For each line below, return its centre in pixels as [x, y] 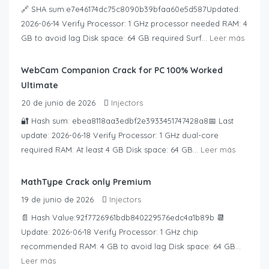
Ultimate [40, 86]
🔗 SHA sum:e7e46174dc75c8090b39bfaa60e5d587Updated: [131, 9]
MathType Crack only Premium [86, 182]
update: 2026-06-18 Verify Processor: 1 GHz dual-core [120, 135]
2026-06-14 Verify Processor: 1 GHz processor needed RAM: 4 [134, 24]
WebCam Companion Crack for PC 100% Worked [122, 71]
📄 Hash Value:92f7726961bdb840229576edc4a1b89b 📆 [123, 218]
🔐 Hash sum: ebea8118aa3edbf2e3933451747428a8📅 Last [127, 121]
